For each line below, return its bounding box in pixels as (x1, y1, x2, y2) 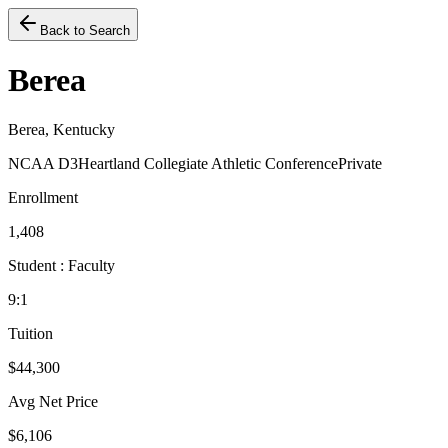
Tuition (8, 324, 53, 342)
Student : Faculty (8, 256, 115, 274)
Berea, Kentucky (8, 120, 115, 138)
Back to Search (40, 23, 130, 38)
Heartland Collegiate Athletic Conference (78, 154, 338, 172)
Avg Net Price (8, 392, 98, 410)
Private (338, 154, 382, 172)
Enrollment (8, 188, 78, 206)
